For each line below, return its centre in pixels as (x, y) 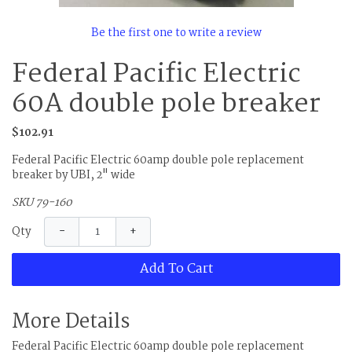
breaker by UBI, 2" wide (73, 176)
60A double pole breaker (166, 105)
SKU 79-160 (42, 203)
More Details (71, 323)
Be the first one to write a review (176, 33)
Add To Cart (176, 269)
